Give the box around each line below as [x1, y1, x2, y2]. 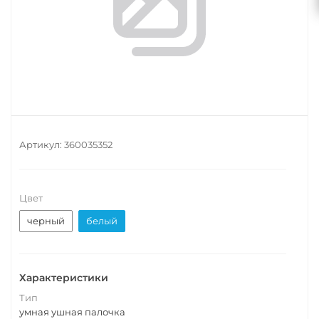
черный [27, 215, 65, 226]
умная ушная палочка [19, 306, 125, 318]
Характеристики [19, 271, 108, 284]
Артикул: [19, 139, 64, 150]
